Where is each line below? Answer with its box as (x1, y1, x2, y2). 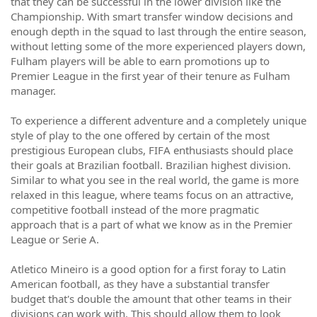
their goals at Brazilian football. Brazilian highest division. (11, 158, 291, 172)
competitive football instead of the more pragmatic (11, 202, 259, 217)
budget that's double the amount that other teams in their (11, 292, 292, 306)
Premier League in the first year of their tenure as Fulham (11, 69, 290, 83)
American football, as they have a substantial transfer (11, 277, 270, 291)
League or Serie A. (11, 232, 99, 246)
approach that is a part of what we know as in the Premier (11, 217, 292, 231)
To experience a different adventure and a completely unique (11, 113, 306, 127)
